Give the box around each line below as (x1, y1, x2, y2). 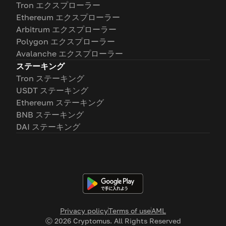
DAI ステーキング (16, 122, 80, 132)
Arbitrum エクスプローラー (16, 24, 117, 34)
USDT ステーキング (16, 85, 88, 95)
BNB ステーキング (16, 109, 84, 120)
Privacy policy (60, 206, 108, 215)
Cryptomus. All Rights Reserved (71, 216, 181, 225)
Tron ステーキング (16, 73, 84, 83)
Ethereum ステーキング (16, 97, 104, 107)
